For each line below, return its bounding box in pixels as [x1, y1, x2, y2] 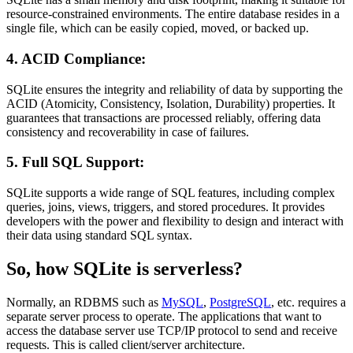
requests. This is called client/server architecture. [6, 337, 245, 351]
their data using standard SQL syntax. [6, 229, 192, 243]
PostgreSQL [210, 295, 271, 309]
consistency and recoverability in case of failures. [6, 124, 249, 139]
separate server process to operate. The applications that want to [6, 309, 321, 323]
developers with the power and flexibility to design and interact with [6, 214, 344, 229]
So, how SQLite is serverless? [6, 258, 243, 279]
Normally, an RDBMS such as [6, 295, 162, 309]
